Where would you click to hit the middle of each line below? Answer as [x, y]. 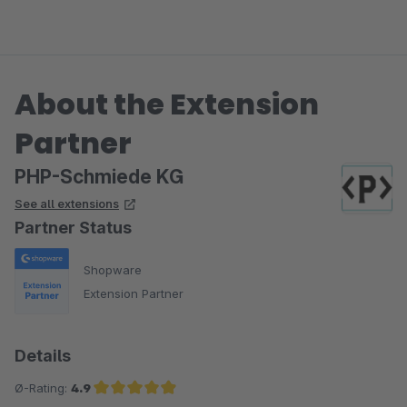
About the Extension [167, 104]
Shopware [113, 269]
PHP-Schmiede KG [99, 177]
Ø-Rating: [43, 388]
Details [43, 356]
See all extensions [67, 203]
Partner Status [73, 228]
